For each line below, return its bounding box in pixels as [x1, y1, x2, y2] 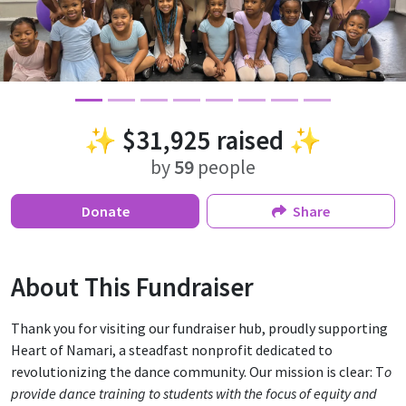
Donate [81, 202, 130, 220]
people [194, 155, 256, 179]
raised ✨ [211, 124, 322, 157]
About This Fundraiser [11, 271, 254, 304]
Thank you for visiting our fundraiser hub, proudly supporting [11, 319, 388, 337]
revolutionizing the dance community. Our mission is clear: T [11, 362, 384, 381]
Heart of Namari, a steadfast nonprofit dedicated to [11, 341, 333, 359]
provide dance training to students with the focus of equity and [11, 384, 377, 402]
